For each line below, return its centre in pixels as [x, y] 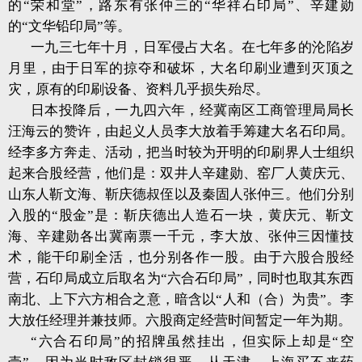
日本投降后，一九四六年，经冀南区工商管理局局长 [192, 110]
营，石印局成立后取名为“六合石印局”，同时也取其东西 [181, 278]
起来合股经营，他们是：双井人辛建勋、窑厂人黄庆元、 [181, 173]
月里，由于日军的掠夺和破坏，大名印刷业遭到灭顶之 [181, 68]
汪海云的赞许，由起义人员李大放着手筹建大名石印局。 [181, 131]
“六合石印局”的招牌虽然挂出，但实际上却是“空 [192, 341]
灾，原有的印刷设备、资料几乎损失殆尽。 [139, 89]
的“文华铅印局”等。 [69, 26]
